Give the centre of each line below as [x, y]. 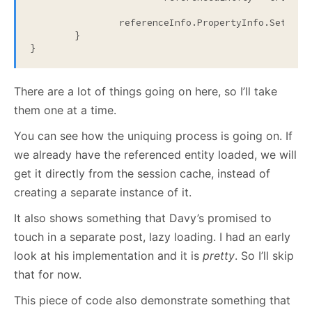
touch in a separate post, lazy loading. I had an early [152, 237]
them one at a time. [65, 110]
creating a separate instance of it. [103, 193]
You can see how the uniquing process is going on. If [153, 136]
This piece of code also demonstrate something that [152, 301]
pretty [219, 256]
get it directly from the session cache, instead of [142, 174]
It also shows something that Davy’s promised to [143, 218]
